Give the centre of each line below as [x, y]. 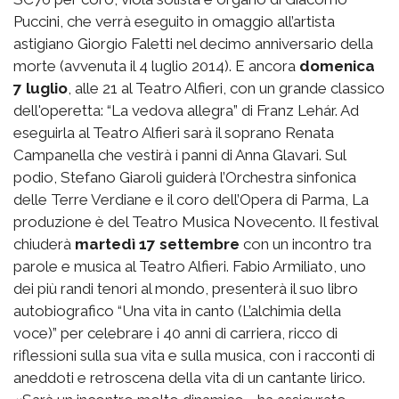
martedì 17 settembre [157, 244]
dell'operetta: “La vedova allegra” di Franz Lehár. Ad [186, 111]
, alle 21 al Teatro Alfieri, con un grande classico [226, 89]
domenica [335, 66]
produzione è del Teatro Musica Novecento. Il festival [195, 222]
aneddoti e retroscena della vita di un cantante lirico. [189, 378]
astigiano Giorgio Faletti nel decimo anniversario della [193, 44]
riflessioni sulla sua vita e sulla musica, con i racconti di [194, 356]
